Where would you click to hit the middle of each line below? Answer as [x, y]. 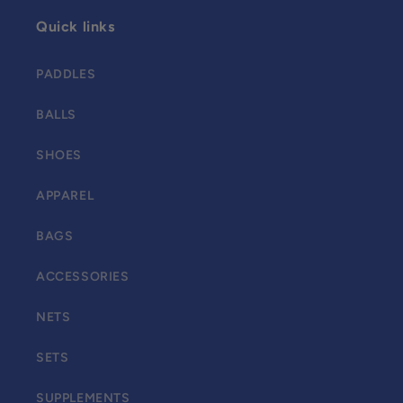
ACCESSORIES [83, 277]
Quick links [76, 27]
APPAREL [65, 196]
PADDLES [66, 74]
